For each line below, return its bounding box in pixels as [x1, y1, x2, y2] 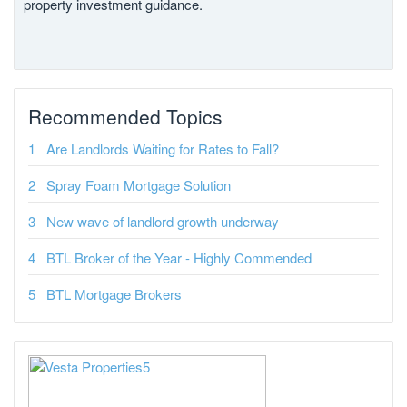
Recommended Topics [28, 103, 223, 131]
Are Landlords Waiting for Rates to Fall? [46, 139, 279, 159]
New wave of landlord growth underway [46, 212, 279, 232]
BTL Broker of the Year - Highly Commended [46, 248, 312, 268]
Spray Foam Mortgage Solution [46, 175, 231, 195]
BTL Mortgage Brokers [46, 284, 182, 304]
